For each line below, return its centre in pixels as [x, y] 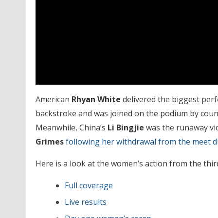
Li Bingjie [126, 127]
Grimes [49, 141]
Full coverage [89, 185]
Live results [85, 202]
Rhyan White [96, 99]
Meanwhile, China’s [71, 127]
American [53, 99]
